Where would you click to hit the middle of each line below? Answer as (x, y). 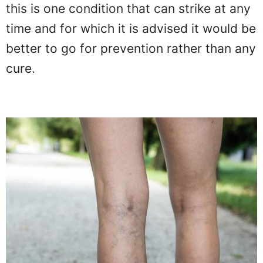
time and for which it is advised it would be (131, 28)
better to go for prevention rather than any (131, 48)
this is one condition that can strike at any (128, 9)
